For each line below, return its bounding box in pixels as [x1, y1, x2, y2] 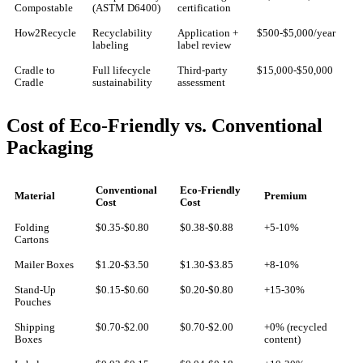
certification [177, 2, 231, 15]
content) [264, 334, 301, 346]
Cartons [15, 234, 49, 246]
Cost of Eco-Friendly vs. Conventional [6, 115, 322, 137]
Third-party [177, 65, 228, 77]
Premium [264, 190, 307, 203]
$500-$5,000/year [257, 28, 335, 40]
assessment [177, 77, 225, 89]
